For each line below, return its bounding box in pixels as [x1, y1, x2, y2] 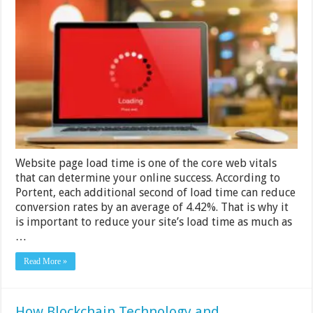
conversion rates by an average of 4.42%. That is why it [15, 200, 289, 214]
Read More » [24, 256, 68, 266]
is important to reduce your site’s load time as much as [15, 214, 293, 228]
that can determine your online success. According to [15, 170, 281, 184]
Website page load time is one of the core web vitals [15, 156, 277, 170]
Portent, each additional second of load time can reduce [15, 185, 296, 199]
